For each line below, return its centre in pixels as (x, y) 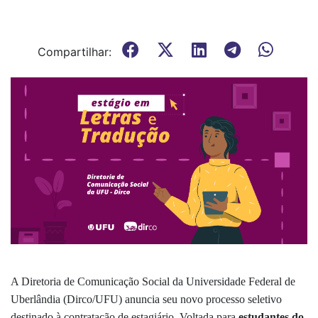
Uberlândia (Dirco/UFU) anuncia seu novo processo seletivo (146, 299)
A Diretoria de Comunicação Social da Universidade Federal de (153, 281)
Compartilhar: (75, 52)
